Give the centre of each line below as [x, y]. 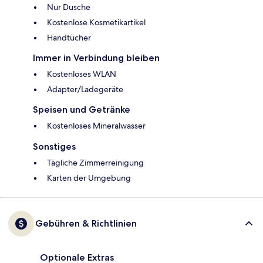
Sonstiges [54, 147]
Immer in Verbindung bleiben [96, 58]
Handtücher [69, 38]
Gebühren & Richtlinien [86, 224]
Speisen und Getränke [82, 110]
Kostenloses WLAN [82, 74]
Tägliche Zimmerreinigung [95, 163]
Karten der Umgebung [89, 178]
